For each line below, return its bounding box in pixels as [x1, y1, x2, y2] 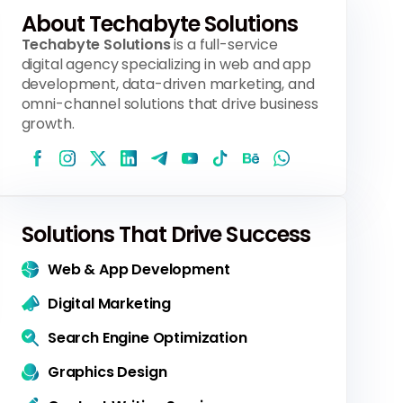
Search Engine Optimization [47, 327, 247, 348]
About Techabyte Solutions [21, 8, 298, 39]
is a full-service [170, 33, 278, 55]
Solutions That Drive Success [21, 219, 310, 249]
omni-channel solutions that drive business [21, 93, 318, 114]
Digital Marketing [47, 292, 172, 314]
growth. [21, 112, 75, 134]
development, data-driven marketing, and [21, 73, 315, 94]
